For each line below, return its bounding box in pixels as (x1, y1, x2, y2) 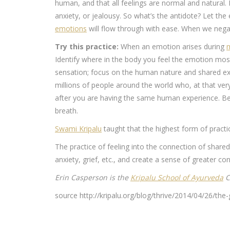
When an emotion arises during (119, 42, 226, 51)
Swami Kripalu (55, 124, 102, 133)
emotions (55, 24, 87, 33)
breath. (55, 106, 78, 116)
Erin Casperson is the (55, 172, 130, 182)
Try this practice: (55, 42, 119, 51)
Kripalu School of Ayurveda (130, 172, 223, 182)
